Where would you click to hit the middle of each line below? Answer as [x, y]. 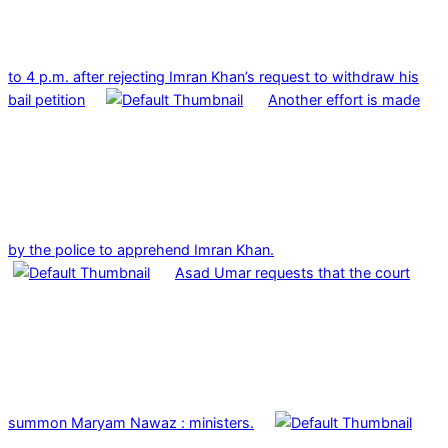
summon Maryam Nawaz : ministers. [131, 422]
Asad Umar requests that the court [292, 272]
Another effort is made [344, 99]
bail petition [46, 99]
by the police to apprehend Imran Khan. [141, 249]
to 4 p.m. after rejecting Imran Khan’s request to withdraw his [213, 76]
